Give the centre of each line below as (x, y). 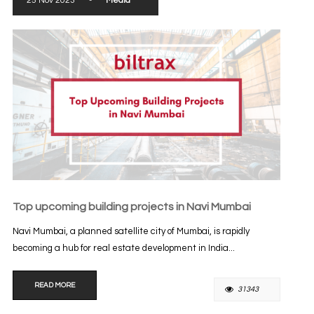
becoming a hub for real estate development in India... (123, 248)
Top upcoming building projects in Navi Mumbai (131, 206)
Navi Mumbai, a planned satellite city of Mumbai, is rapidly (131, 231)
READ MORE (54, 285)
